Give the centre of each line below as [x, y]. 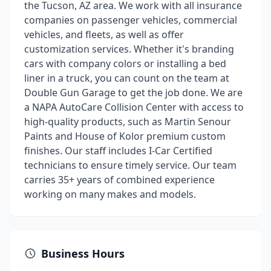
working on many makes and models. [110, 194]
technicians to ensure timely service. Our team [130, 165]
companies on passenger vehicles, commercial [131, 20]
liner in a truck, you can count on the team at [127, 78]
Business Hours [83, 253]
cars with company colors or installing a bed [125, 64]
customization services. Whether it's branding [129, 49]
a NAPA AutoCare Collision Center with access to [134, 107]
